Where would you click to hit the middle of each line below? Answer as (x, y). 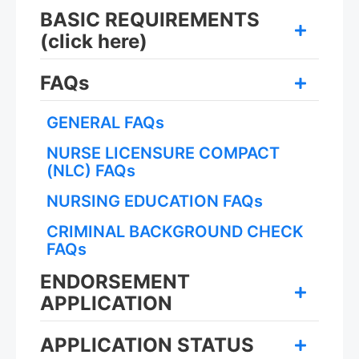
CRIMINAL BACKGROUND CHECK (175, 232)
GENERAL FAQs (105, 123)
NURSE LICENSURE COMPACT (163, 153)
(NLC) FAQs (91, 171)
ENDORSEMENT (115, 282)
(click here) (94, 41)
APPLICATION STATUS (147, 345)
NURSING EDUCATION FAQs (155, 201)
